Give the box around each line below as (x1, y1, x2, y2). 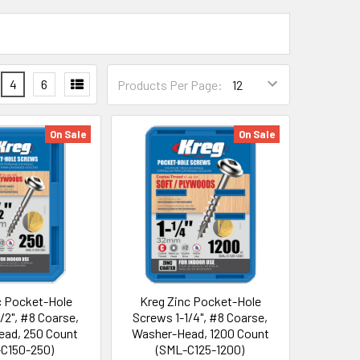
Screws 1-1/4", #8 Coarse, (133, 309, 268, 325)
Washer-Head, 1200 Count (131, 325, 269, 341)
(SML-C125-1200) (156, 341, 245, 357)
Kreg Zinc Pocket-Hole (139, 292, 261, 309)
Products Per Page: (117, 76, 223, 92)
